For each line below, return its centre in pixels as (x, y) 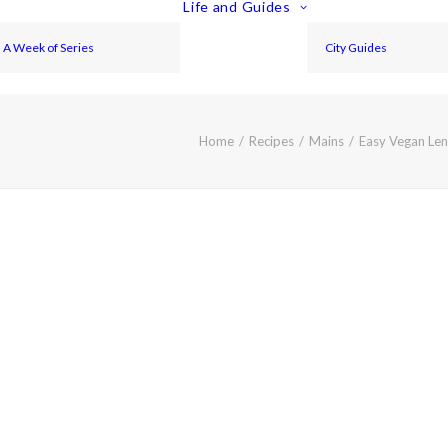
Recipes (271, 141)
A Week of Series (49, 47)
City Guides (356, 47)
